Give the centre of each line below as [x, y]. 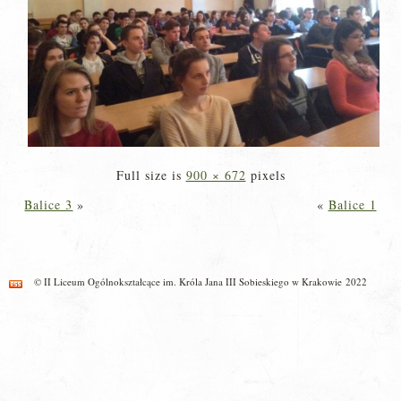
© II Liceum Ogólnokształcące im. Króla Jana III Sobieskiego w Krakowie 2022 [200, 282]
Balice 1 [352, 205]
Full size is [151, 175]
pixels [265, 175]
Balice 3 [49, 205]
